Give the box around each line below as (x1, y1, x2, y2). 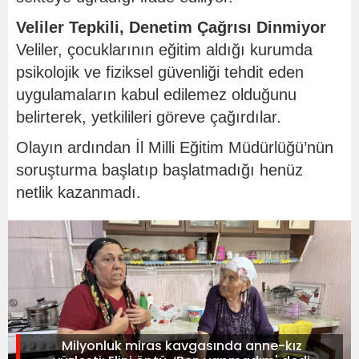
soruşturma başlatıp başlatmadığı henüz (16, 161, 303, 179)
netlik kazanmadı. (16, 184, 141, 202)
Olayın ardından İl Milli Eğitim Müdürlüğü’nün (16, 139, 333, 157)
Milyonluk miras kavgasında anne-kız (61, 337, 302, 356)
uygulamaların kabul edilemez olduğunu (16, 86, 296, 104)
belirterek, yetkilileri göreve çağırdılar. (16, 108, 281, 127)
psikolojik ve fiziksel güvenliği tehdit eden (16, 63, 304, 82)
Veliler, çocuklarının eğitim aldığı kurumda (16, 41, 313, 59)
